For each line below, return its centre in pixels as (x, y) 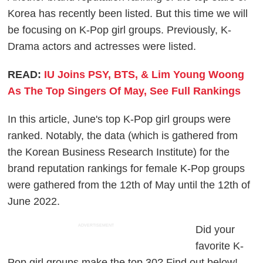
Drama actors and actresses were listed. (104, 47)
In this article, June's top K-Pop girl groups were (119, 119)
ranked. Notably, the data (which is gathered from (123, 136)
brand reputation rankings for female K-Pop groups (127, 169)
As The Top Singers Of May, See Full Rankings (124, 91)
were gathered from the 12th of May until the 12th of (129, 185)
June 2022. (34, 202)
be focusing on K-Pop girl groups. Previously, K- (120, 30)
